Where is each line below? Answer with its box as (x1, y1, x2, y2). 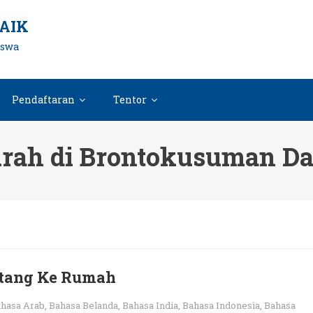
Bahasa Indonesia (182, 299, 260, 312)
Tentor (113, 93, 147, 106)
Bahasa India (122, 299, 178, 312)
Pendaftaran (12, 93, 75, 106)
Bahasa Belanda (49, 299, 118, 312)
